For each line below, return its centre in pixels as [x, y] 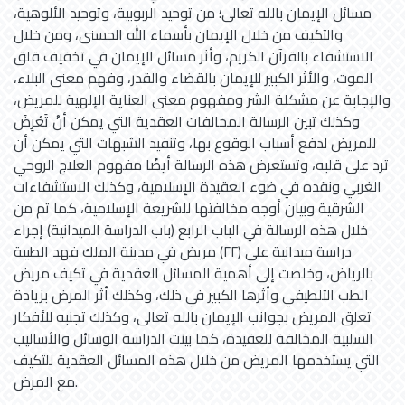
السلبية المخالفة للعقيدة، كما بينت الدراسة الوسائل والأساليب [193, 338]
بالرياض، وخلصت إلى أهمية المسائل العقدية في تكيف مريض [193, 273]
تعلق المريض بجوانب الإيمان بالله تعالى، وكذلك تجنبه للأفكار [193, 316]
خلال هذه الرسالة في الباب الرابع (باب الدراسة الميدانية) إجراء [191, 229]
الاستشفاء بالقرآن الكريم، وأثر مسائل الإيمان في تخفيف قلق [193, 56]
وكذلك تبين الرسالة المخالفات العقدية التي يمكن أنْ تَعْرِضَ [187, 121]
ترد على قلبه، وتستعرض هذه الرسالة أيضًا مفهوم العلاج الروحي [201, 164]
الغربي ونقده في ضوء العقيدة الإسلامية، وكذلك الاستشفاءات [198, 186]
